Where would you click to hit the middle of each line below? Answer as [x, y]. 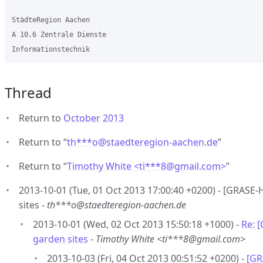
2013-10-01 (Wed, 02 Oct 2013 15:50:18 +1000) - [137, 224]
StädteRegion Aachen [51, 20]
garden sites [60, 239]
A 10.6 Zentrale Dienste [59, 35]
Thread [28, 92]
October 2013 [94, 118]
